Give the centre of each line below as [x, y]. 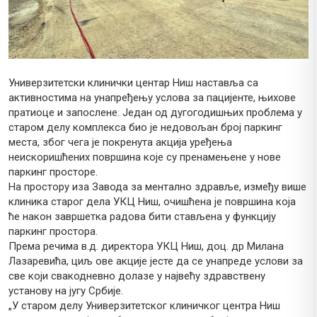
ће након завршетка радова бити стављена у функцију [142, 217]
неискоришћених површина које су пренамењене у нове [145, 157]
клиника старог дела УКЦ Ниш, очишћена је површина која [152, 202]
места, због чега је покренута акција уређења [120, 143]
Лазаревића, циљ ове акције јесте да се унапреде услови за [156, 261]
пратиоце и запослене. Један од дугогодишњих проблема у [155, 113]
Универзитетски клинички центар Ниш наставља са [133, 83]
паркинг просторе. [53, 172]
